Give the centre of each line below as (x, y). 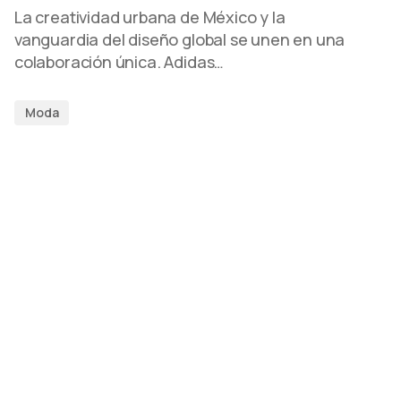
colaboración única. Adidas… (119, 62)
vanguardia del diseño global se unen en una (180, 39)
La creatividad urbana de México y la (150, 17)
